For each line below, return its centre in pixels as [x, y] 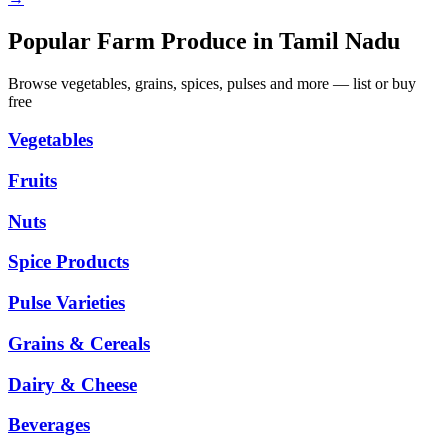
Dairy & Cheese [72, 384]
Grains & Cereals [79, 343]
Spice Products [68, 262]
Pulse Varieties [66, 303]
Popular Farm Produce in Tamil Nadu [204, 40]
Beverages [49, 425]
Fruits [32, 180]
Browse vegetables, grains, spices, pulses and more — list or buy [212, 83]
